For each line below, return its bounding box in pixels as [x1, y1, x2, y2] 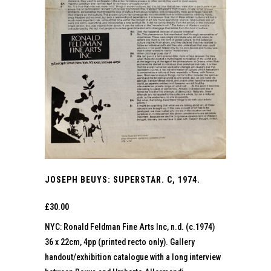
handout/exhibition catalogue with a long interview [45, 252, 221, 262]
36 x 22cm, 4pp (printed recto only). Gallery [45, 237, 195, 247]
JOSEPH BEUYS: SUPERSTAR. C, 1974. [45, 174, 200, 184]
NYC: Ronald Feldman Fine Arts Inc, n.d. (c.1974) [45, 221, 215, 232]
